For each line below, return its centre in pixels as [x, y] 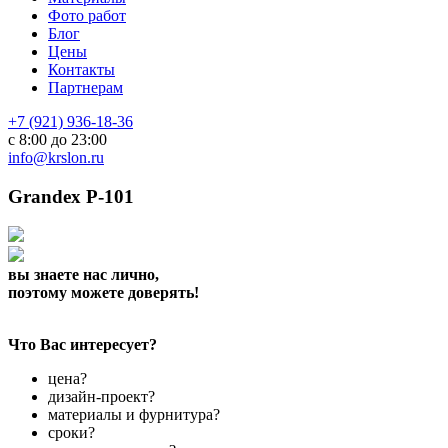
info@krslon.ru [56, 157]
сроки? [71, 433]
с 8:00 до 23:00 [57, 139]
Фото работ [87, 15]
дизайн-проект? [101, 397]
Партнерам [85, 87]
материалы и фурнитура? [134, 415]
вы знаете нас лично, [83, 275]
